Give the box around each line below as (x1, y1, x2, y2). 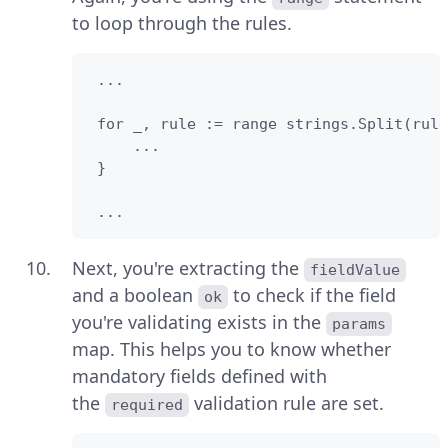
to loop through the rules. (72, 11, 292, 36)
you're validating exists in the (72, 310, 326, 335)
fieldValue (310, 261, 401, 280)
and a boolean (72, 283, 198, 308)
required (111, 396, 184, 415)
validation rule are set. (189, 391, 385, 416)
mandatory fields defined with (72, 364, 327, 389)
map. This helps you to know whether (72, 337, 391, 362)
